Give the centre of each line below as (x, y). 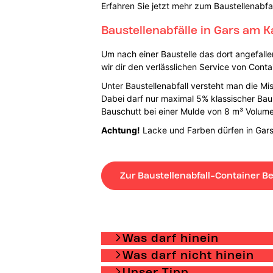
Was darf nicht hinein (188, 255)
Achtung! (120, 130)
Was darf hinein (170, 238)
